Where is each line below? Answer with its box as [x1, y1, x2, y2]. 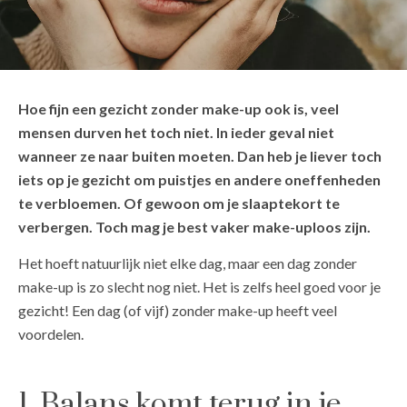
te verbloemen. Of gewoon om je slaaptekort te [18, 194, 340, 213]
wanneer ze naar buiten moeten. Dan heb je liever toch [18, 147, 382, 165]
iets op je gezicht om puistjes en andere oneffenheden [18, 171, 381, 189]
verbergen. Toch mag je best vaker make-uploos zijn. [18, 218, 371, 236]
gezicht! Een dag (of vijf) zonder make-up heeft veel [18, 302, 337, 320]
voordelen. [18, 325, 84, 343]
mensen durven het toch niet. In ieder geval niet [18, 124, 334, 142]
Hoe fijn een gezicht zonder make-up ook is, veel [18, 100, 339, 118]
